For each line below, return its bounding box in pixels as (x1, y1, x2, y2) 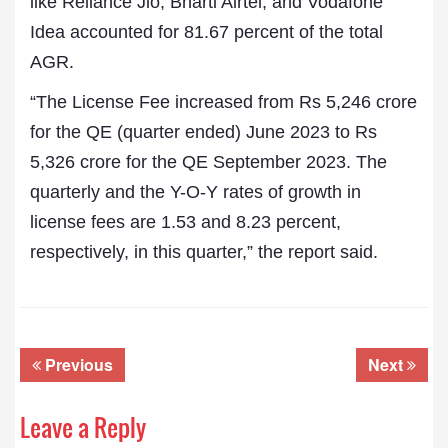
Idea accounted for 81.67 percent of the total (30, 22, 383, 42)
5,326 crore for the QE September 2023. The (30, 152, 387, 172)
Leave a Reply (20, 409, 146, 445)
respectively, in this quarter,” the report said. (30, 242, 378, 262)
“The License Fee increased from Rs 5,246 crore (30, 92, 417, 112)
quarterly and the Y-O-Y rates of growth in (30, 182, 361, 202)
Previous (41, 353, 113, 376)
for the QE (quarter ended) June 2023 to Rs (30, 122, 377, 142)
